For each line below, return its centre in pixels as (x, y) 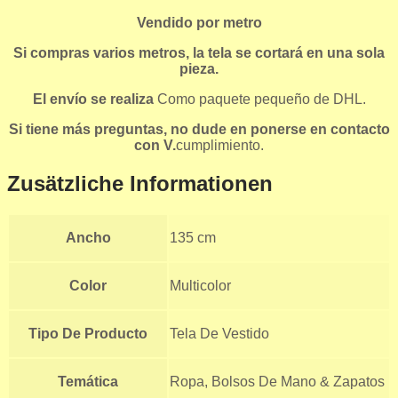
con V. (155, 145)
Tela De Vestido (219, 334)
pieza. (199, 68)
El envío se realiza (95, 99)
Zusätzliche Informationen (140, 183)
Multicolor (200, 286)
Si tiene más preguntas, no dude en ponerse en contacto (199, 129)
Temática (88, 382)
